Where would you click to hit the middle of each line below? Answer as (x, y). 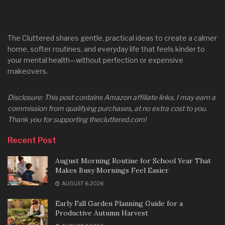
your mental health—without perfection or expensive (95, 60)
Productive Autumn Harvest (102, 213)
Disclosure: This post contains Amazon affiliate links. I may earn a (111, 97)
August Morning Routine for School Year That (133, 161)
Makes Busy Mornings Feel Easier (112, 171)
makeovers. (28, 71)
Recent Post (32, 141)
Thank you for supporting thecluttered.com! (77, 120)
